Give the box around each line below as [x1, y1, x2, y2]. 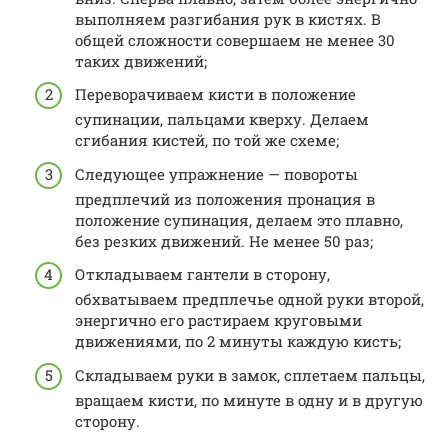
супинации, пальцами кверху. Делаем [75, 109, 369, 129]
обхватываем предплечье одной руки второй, [75, 289, 424, 309]
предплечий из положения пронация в [75, 188, 375, 209]
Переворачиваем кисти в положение [75, 84, 356, 104]
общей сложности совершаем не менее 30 [75, 29, 395, 50]
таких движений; [75, 50, 207, 71]
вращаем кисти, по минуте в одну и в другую [75, 389, 423, 410]
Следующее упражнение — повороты [75, 163, 358, 184]
